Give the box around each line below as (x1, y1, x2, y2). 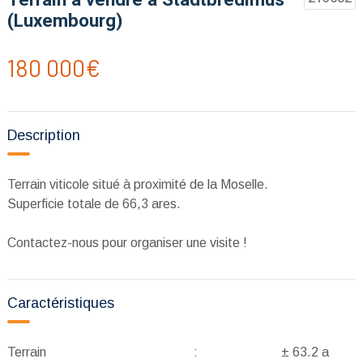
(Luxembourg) (7, 10, 122, 31)
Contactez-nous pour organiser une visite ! (7, 236, 247, 250)
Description (7, 127, 80, 143)
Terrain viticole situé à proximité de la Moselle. (7, 177, 268, 191)
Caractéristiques (7, 295, 114, 311)
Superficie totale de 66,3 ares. (7, 197, 181, 211)
